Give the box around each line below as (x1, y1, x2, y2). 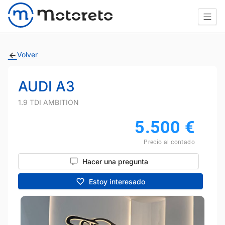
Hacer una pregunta (82, 157, 148, 166)
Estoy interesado (89, 177, 145, 186)
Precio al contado (144, 139, 195, 146)
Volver (17, 50, 38, 59)
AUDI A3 (18, 78, 75, 95)
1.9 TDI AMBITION (18, 98, 79, 106)
